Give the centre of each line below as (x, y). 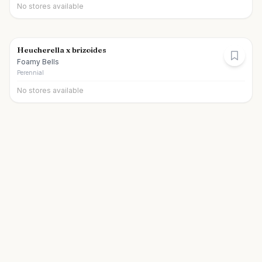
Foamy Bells (38, 62)
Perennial (30, 73)
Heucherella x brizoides (62, 50)
